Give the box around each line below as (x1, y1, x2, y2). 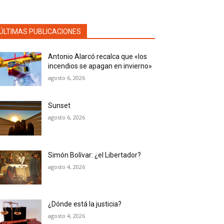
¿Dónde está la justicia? (48, 199, 122, 208)
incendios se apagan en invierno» (48, 62, 152, 70)
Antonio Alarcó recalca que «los (48, 52, 147, 61)
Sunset (48, 101, 71, 110)
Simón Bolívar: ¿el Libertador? (48, 150, 141, 159)
